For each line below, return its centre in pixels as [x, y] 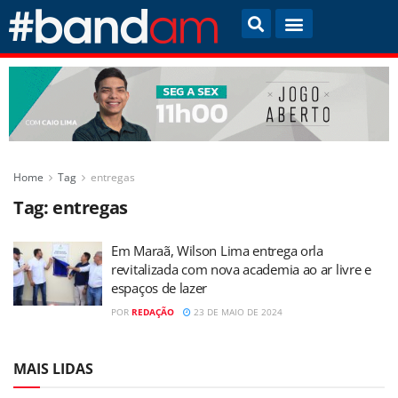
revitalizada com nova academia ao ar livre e [241, 270]
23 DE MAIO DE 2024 [237, 312]
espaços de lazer [159, 288]
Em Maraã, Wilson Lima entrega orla [217, 251]
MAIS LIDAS [53, 369]
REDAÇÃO [153, 312]
